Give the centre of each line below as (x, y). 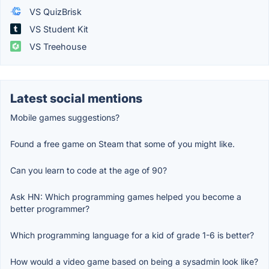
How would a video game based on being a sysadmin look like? (134, 261)
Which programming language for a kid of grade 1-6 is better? (132, 235)
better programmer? (50, 208)
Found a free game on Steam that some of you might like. (122, 144)
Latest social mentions (76, 98)
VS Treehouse (57, 46)
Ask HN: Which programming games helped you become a (126, 196)
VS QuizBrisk (54, 11)
